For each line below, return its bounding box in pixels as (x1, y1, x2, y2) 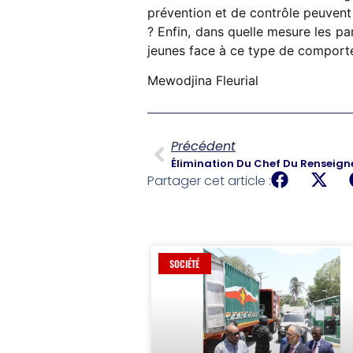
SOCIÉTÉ (169, 256, 200, 270)
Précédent (171, 137, 236, 156)
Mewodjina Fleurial (147, 72, 258, 89)
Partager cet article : (147, 172, 271, 191)
